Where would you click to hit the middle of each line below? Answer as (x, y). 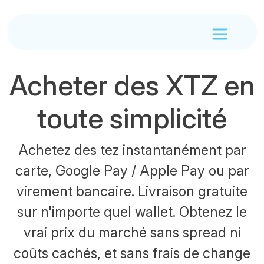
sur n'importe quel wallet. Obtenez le (132, 212)
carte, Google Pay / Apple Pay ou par (132, 171)
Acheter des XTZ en (132, 85)
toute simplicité (132, 118)
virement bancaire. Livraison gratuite (132, 191)
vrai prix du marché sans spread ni (132, 232)
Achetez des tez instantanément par (132, 150)
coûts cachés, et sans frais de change (132, 253)
